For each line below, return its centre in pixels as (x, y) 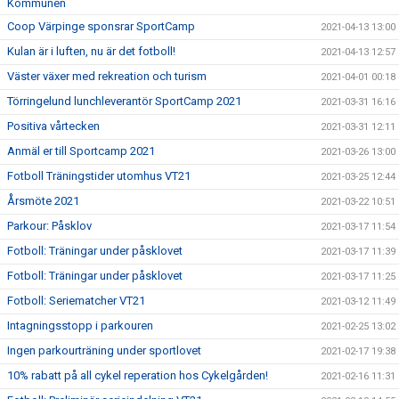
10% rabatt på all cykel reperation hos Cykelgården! (138, 375)
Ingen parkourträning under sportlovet (104, 350)
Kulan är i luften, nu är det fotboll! (91, 51)
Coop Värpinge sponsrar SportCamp (101, 26)
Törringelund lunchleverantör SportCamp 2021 (124, 101)
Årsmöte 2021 (43, 201)
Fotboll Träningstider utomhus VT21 (99, 176)
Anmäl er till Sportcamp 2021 (81, 151)
